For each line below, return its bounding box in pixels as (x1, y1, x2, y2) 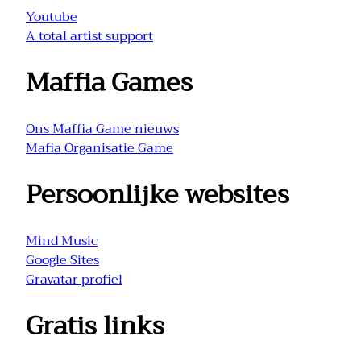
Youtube (26, 6, 77, 29)
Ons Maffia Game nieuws (26, 118, 179, 141)
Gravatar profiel (26, 268, 122, 292)
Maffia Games (26, 60, 193, 105)
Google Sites (26, 249, 99, 272)
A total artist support (26, 25, 153, 48)
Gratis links (26, 303, 164, 348)
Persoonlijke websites (26, 172, 289, 217)
